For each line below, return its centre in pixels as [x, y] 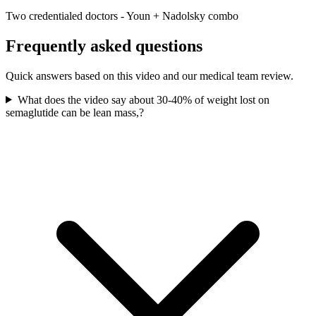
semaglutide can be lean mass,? [75, 112]
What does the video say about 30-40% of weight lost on [143, 99]
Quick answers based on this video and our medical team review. [150, 75]
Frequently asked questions [104, 45]
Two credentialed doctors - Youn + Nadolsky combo [122, 16]
